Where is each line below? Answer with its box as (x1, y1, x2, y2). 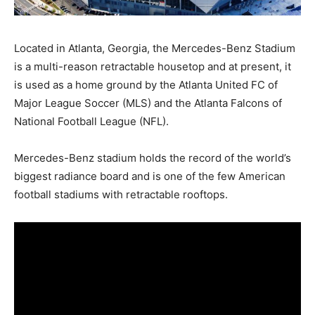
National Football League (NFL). (14, 114, 169, 128)
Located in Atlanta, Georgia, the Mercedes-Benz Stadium (14, 41, 295, 55)
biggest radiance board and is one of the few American (14, 169, 285, 183)
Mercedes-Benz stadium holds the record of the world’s (14, 150, 291, 165)
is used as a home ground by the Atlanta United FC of (14, 77, 278, 91)
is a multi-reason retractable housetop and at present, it (14, 59, 291, 73)
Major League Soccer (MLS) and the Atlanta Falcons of (14, 96, 282, 110)
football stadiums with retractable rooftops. (14, 187, 228, 201)
